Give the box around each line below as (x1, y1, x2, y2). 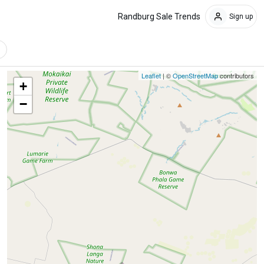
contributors (218, 71, 254, 80)
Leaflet (141, 71, 161, 80)
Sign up (229, 12, 253, 21)
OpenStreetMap (173, 71, 218, 80)
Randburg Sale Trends (118, 11, 200, 21)
